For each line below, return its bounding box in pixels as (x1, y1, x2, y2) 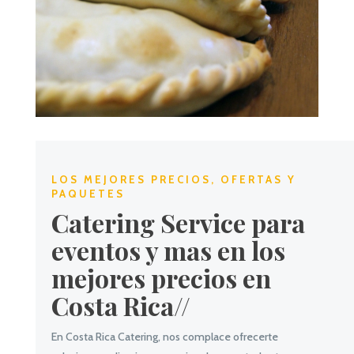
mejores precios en (51, 261, 271, 296)
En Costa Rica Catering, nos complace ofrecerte (51, 330, 278, 345)
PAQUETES (51, 187, 130, 201)
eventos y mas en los (51, 233, 285, 268)
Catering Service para (51, 205, 305, 240)
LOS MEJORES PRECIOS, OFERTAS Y (51, 173, 296, 186)
